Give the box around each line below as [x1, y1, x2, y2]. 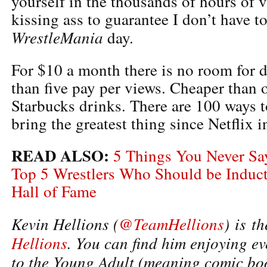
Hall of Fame [11, 180, 97, 202]
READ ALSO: [11, 143, 109, 167]
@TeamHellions [119, 212, 224, 234]
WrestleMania [11, 26, 103, 48]
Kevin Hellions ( [11, 212, 119, 234]
